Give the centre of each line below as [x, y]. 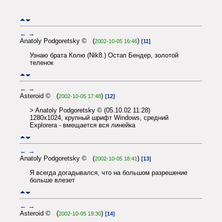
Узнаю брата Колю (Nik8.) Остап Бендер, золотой [104, 55]
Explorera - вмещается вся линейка [83, 125]
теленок [42, 62]
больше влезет [52, 180]
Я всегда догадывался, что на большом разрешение [109, 172]
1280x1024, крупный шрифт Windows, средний [99, 117]
